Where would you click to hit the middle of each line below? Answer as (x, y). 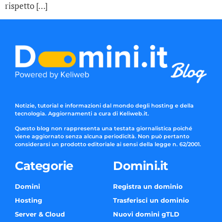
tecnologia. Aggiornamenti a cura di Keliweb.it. (82, 113)
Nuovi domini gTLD (146, 214)
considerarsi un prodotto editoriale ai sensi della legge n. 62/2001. (108, 144)
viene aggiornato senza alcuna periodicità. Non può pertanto (102, 136)
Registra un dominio (148, 187)
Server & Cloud (40, 214)
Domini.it (140, 166)
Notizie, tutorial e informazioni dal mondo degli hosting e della (104, 105)
